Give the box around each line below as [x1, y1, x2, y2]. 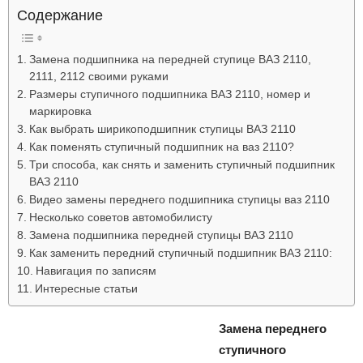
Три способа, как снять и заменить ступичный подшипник [28, 158, 335, 171]
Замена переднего [219, 321, 327, 335]
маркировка [28, 105, 92, 117]
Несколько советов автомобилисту [28, 211, 212, 224]
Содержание [17, 6, 103, 23]
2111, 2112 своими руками [28, 70, 169, 83]
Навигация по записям [35, 264, 156, 277]
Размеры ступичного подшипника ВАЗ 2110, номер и [28, 88, 310, 100]
